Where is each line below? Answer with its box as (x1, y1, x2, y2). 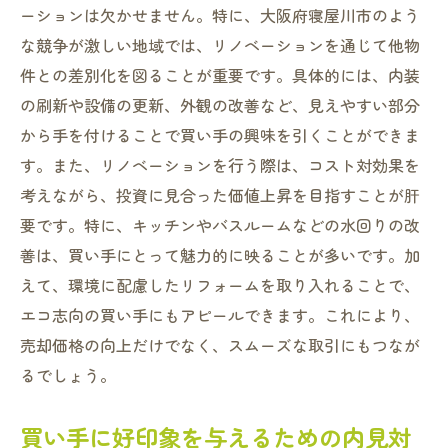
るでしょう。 (20, 363, 116, 387)
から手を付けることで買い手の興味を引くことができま (20, 123, 420, 147)
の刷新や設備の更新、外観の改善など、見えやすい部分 (20, 93, 420, 117)
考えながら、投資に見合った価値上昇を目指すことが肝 (20, 183, 420, 207)
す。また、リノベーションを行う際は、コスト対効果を (20, 153, 420, 177)
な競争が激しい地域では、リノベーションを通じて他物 (20, 33, 420, 57)
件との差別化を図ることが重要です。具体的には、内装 (20, 63, 420, 87)
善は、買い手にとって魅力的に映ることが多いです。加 (20, 243, 420, 267)
